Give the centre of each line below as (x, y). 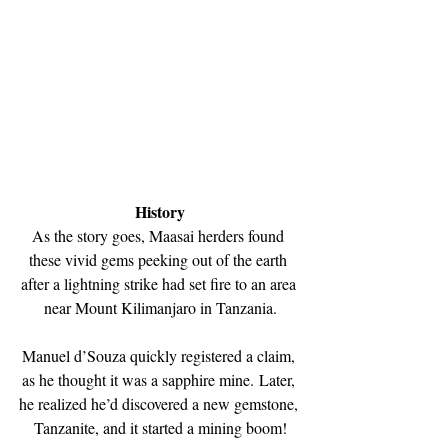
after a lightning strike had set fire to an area (160, 283)
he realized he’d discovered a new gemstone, (160, 403)
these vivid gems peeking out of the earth (160, 259)
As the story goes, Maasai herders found (160, 235)
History (160, 211)
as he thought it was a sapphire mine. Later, (160, 379)
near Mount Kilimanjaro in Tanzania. (160, 307)
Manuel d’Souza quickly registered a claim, (160, 355)
